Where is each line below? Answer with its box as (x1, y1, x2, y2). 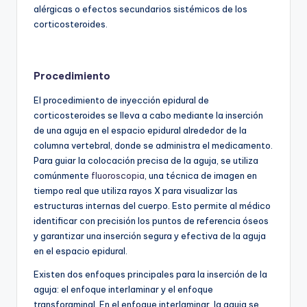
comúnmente (34, 169, 91, 181)
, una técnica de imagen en (145, 169, 257, 181)
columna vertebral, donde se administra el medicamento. (34, 139, 273, 151)
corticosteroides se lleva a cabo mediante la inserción (34, 109, 263, 121)
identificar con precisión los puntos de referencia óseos (34, 214, 269, 226)
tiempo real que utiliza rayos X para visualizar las (34, 184, 238, 196)
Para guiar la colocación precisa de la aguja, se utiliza (34, 154, 258, 166)
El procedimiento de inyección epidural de (34, 94, 209, 106)
